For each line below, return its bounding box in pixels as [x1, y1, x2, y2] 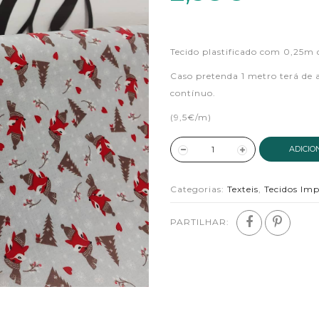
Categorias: [170, 184, 227, 194]
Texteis [227, 184, 258, 194]
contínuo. [170, 88, 216, 98]
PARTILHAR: [170, 216, 229, 227]
